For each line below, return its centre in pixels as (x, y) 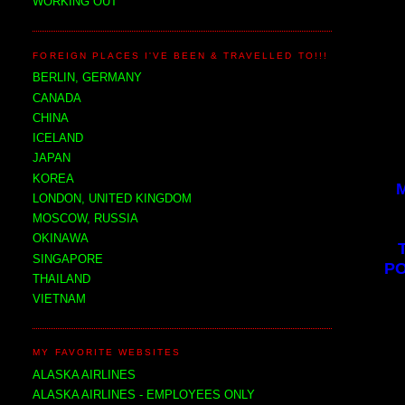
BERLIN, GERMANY (88, 78)
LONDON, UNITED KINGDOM (113, 198)
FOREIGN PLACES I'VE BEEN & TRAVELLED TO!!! (180, 55)
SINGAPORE (68, 259)
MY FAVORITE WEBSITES (107, 353)
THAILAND (62, 278)
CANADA (57, 98)
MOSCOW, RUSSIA (86, 219)
